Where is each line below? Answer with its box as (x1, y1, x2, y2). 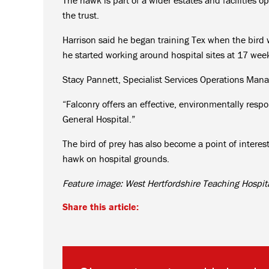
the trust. (62, 8, 99, 21)
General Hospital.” (62, 112, 135, 125)
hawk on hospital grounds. (62, 152, 169, 165)
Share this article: (62, 200, 139, 213)
